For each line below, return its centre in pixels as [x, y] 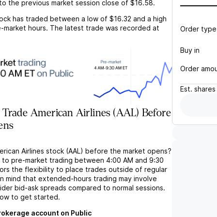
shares [205, 89]
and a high [150, 19]
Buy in [190, 50]
